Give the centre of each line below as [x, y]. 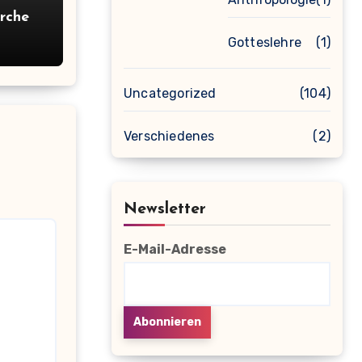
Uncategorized [170, 93]
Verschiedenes [169, 136]
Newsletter [165, 209]
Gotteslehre [264, 42]
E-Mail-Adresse [175, 249]
